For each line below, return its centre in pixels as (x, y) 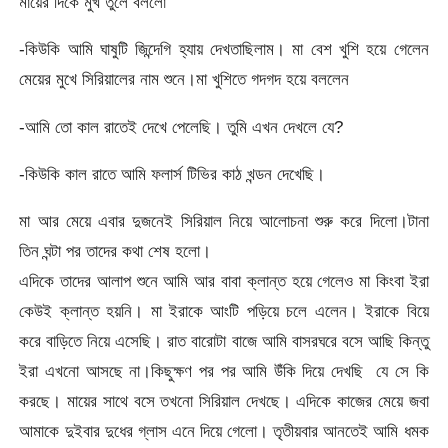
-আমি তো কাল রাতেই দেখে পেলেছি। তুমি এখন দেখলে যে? (181, 126)
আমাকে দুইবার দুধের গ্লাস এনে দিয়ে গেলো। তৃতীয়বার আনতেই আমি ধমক (224, 431)
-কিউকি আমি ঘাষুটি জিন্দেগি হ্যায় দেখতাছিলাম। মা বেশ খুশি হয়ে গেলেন (224, 49)
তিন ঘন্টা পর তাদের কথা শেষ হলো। (115, 251)
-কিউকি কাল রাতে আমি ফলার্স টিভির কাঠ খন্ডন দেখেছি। (172, 174)
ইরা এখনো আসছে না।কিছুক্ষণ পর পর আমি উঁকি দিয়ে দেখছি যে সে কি (224, 371)
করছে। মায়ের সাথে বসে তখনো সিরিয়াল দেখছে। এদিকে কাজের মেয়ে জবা (224, 401)
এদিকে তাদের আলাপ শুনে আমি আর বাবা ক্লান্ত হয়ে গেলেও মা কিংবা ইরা (224, 281)
